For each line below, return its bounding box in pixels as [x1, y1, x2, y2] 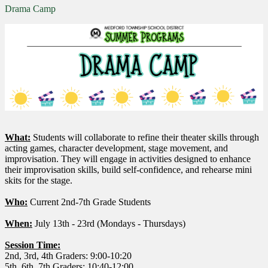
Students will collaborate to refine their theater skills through [33, 132, 259, 143]
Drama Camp [5, 4, 56, 14]
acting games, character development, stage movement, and [5, 143, 228, 154]
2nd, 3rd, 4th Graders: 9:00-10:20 [5, 251, 132, 261]
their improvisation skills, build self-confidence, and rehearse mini [5, 165, 252, 175]
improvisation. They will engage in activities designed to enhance [5, 154, 251, 165]
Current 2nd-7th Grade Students [28, 197, 151, 208]
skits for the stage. [5, 175, 72, 186]
